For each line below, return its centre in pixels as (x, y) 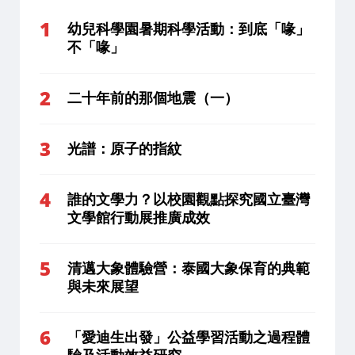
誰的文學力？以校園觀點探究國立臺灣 (189, 199)
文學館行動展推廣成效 (139, 218)
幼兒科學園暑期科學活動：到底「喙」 (189, 29)
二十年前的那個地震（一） (153, 98)
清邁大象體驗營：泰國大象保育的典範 (189, 268)
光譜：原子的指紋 (124, 149)
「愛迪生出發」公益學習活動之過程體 (189, 337)
